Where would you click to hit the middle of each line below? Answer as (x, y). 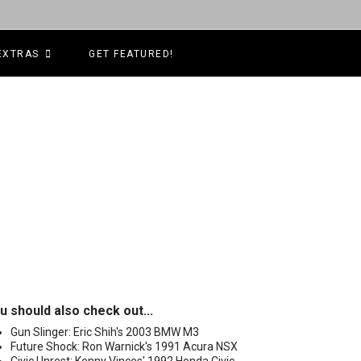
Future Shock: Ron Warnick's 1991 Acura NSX (124, 346)
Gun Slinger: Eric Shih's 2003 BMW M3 (105, 332)
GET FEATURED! (131, 54)
